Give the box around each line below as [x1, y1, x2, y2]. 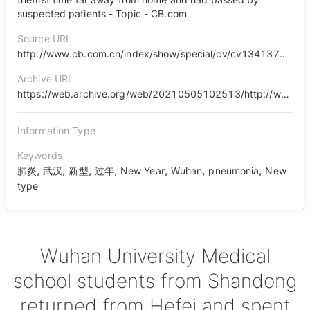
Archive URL [17, 73, 74, 84]
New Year [120, 165, 165, 176]
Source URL [17, 33, 72, 44]
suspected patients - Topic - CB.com [17, 8, 187, 19]
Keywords [17, 149, 62, 161]
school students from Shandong [12, 269, 298, 293]
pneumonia [208, 165, 259, 176]
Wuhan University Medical [39, 244, 271, 268]
